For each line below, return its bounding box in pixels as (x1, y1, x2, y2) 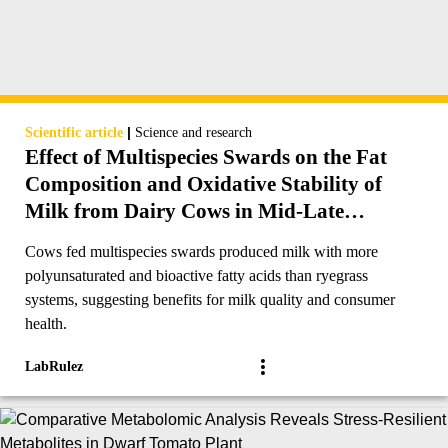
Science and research (135, 125, 252, 141)
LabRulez (25, 359, 83, 375)
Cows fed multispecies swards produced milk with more (25, 243, 378, 261)
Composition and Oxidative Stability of (25, 172, 382, 197)
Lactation (25, 226, 113, 251)
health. (25, 315, 67, 333)
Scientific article (25, 125, 123, 141)
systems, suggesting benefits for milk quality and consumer (25, 291, 395, 309)
